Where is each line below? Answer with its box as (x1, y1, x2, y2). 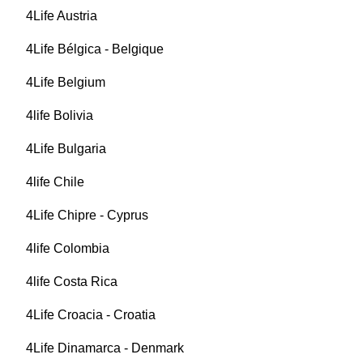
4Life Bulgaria (26, 142, 106, 156)
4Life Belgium (26, 75, 105, 90)
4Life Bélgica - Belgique (26, 42, 164, 57)
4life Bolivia (26, 109, 93, 123)
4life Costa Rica (26, 275, 117, 289)
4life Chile (26, 175, 84, 190)
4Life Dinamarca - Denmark (26, 341, 184, 356)
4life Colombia (26, 241, 109, 256)
